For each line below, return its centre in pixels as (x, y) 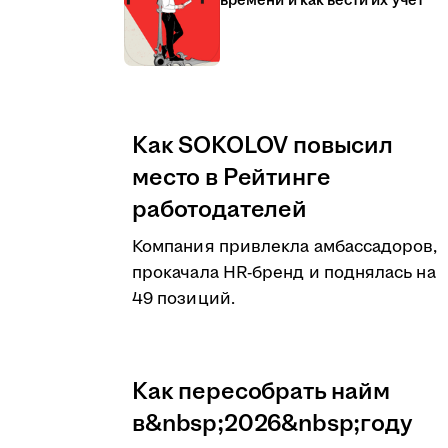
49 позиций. (183, 299)
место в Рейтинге (231, 178)
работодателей (219, 210)
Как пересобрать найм (261, 392)
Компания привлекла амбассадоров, (285, 247)
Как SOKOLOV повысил (262, 146)
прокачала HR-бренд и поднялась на (284, 273)
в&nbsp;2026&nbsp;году (272, 424)
